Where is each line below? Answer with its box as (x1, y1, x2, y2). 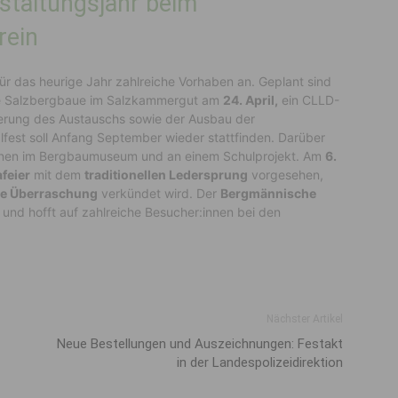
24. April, (223, 92, 278, 107)
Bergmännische (220, 186, 316, 201)
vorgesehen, (248, 167, 323, 182)
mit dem (30, 167, 84, 182)
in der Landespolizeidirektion (177, 354, 343, 370)
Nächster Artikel (267, 313, 343, 325)
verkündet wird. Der (98, 186, 220, 201)
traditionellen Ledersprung (84, 167, 248, 182)
